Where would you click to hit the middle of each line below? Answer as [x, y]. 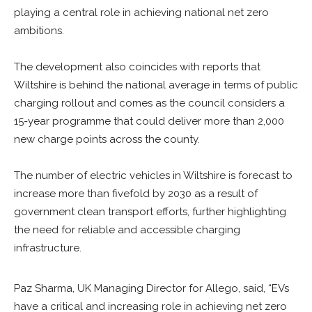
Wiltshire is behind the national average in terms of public [156, 85]
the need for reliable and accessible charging [127, 230]
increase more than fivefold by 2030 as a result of [136, 194]
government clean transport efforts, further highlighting [150, 212]
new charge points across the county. [107, 139]
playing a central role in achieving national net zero [141, 13]
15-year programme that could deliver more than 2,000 [149, 121]
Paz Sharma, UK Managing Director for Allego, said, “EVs [151, 288]
